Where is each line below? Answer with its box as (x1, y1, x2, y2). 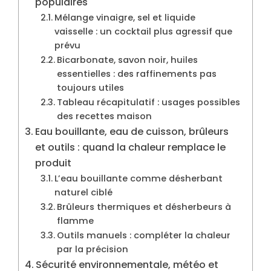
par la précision (56, 243, 128, 255)
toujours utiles (56, 81, 124, 94)
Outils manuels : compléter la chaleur (56, 229, 230, 241)
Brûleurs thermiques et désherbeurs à (56, 200, 231, 213)
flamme (56, 214, 94, 227)
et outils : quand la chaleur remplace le (35, 140, 226, 154)
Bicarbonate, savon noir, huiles (56, 53, 198, 66)
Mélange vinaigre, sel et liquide (54, 11, 195, 24)
